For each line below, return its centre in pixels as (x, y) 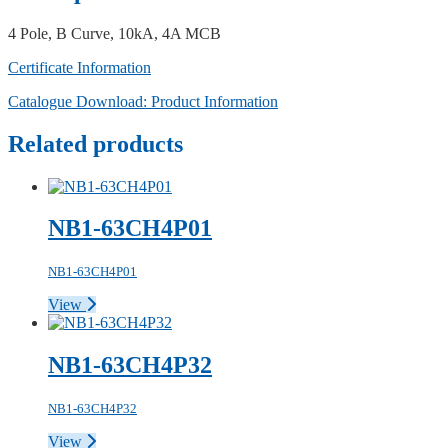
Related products (95, 143)
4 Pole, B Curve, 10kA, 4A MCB (114, 33)
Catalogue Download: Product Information (143, 101)
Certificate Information (79, 67)
